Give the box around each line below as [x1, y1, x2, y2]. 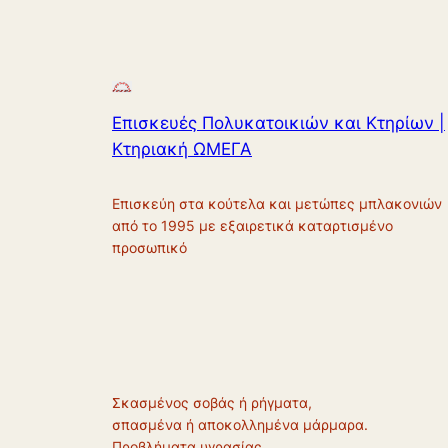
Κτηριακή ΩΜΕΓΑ [112, 138, 252, 159]
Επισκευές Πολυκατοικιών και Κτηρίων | [112, 112, 445, 133]
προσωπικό [112, 239, 187, 257]
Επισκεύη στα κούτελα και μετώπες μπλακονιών [112, 195, 442, 213]
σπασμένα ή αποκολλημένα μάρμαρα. [112, 415, 368, 433]
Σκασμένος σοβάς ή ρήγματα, [112, 393, 312, 411]
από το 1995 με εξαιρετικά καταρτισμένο [112, 217, 393, 235]
